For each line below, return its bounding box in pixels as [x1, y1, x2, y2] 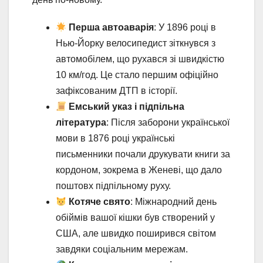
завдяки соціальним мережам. [56, 244, 188, 255]
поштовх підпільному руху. [56, 181, 171, 191]
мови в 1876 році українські [56, 133, 175, 144]
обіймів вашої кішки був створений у [56, 213, 215, 223]
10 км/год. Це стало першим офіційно [56, 70, 218, 80]
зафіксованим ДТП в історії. [56, 86, 177, 96]
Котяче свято [69, 197, 131, 207]
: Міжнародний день [130, 197, 217, 207]
